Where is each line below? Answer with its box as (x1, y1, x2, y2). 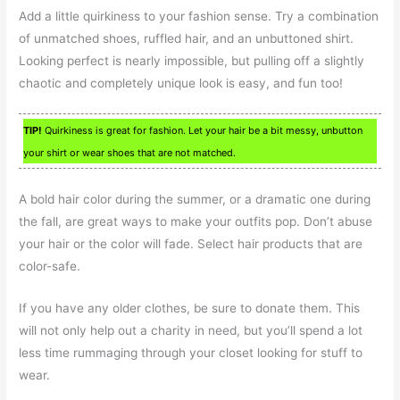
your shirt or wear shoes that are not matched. (23, 146, 237, 160)
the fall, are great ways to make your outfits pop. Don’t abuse (19, 214, 373, 229)
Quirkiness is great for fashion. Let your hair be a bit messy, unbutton (42, 124, 363, 137)
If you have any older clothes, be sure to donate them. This (19, 301, 361, 316)
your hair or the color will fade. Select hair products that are (19, 237, 363, 252)
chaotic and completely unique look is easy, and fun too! (19, 75, 344, 90)
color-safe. (19, 259, 81, 274)
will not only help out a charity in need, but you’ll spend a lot (19, 323, 363, 338)
